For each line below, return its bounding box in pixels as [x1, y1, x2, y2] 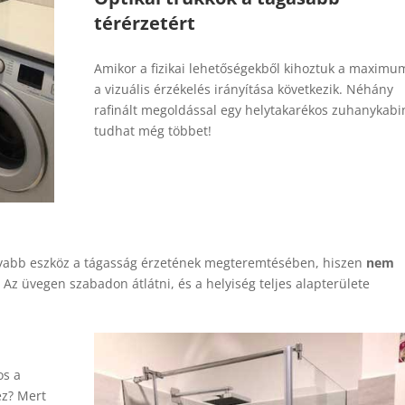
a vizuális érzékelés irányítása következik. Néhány [93, 80, 393, 98]
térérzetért [93, 10, 195, 35]
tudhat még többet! [93, 121, 212, 139]
